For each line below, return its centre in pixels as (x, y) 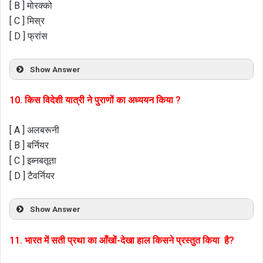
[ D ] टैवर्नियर (32, 176)
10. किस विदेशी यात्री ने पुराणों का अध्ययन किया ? (95, 100)
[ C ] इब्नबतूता (33, 161)
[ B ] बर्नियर (29, 146)
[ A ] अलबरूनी (34, 130)
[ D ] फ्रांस (28, 36)
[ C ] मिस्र (27, 21)
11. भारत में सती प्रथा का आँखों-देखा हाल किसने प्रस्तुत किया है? (122, 240)
